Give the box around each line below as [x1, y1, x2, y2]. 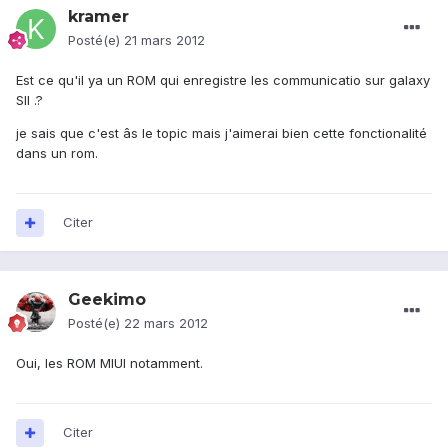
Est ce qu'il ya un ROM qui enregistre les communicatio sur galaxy [16, 72, 430, 89]
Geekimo [68, 290, 146, 310]
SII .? [16, 92, 43, 109]
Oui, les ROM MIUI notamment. [16, 355, 203, 372]
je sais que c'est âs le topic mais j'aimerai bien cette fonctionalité [16, 125, 427, 142]
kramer [68, 7, 129, 27]
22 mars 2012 [124, 315, 208, 332]
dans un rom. [16, 145, 98, 162]
